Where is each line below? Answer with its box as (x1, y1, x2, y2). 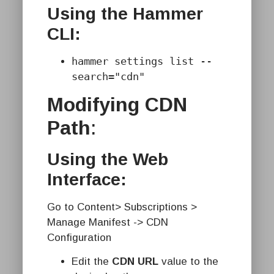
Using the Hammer (47, 4, 203, 23)
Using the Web (47, 150, 168, 169)
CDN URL (112, 256, 158, 268)
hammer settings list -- (72, 54, 212, 67)
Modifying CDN (47, 94, 187, 116)
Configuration (47, 232, 111, 244)
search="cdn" (72, 70, 145, 83)
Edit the (72, 256, 112, 268)
